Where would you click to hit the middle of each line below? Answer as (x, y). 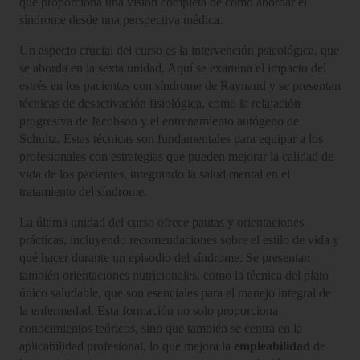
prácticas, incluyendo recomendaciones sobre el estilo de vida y (179, 239)
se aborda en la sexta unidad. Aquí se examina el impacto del (173, 67)
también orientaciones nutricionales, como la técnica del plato (174, 275)
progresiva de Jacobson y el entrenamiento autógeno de (159, 121)
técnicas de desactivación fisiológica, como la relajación (160, 103)
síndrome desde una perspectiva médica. (121, 19)
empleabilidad (272, 346)
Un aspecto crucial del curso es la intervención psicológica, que (179, 50)
